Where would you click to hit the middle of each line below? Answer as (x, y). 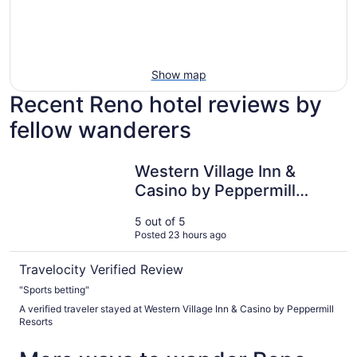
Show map (178, 75)
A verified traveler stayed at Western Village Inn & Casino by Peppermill (177, 308)
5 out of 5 (161, 221)
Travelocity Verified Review (101, 269)
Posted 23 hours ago (181, 234)
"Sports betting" (54, 289)
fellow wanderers (100, 130)
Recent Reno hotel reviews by (166, 104)
